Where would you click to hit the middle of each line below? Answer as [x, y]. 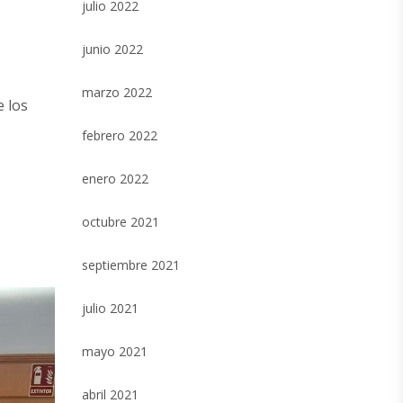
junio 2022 [112, 49]
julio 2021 [110, 308]
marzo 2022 [117, 92]
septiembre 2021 [131, 265]
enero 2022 [115, 179]
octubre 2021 [121, 222]
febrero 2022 [120, 135]
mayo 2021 [115, 351]
